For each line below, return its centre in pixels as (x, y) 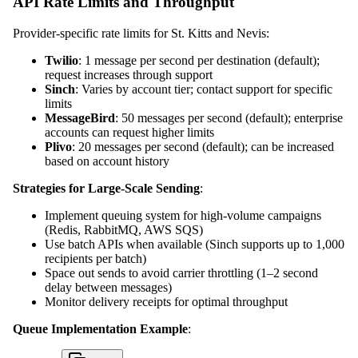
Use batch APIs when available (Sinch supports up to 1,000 (195, 244)
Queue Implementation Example (100, 328)
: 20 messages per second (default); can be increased (203, 146)
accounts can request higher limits (129, 132)
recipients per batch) (95, 258)
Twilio (62, 60)
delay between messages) (108, 287)
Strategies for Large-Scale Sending (106, 188)
